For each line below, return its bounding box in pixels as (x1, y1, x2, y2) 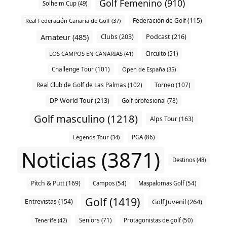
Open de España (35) (122, 65, 176, 73)
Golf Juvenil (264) (152, 197, 202, 207)
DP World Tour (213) (50, 96, 109, 105)
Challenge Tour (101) (51, 64, 110, 73)
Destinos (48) (172, 156, 206, 164)
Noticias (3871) (21, 145, 160, 174)
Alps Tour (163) (149, 114, 194, 123)
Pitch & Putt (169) (31, 178, 81, 187)
